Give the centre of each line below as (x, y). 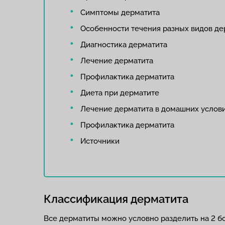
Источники (100, 141)
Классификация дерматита (116, 199)
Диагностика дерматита (124, 45)
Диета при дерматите (121, 93)
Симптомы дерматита (120, 13)
